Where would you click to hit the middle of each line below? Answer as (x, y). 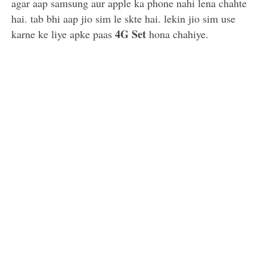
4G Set (131, 34)
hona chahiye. (178, 34)
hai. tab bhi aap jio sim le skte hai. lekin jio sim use (124, 18)
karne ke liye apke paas (63, 34)
